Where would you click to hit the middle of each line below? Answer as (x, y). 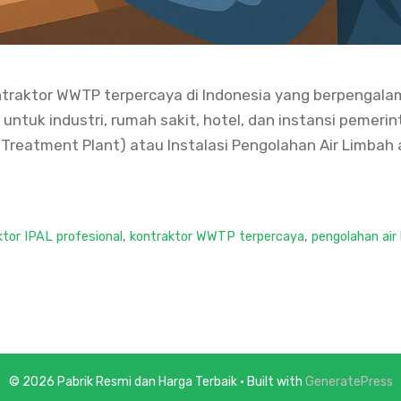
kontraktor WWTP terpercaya (218, 236)
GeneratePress (349, 381)
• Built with (271, 381)
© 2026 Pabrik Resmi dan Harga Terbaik (123, 381)
